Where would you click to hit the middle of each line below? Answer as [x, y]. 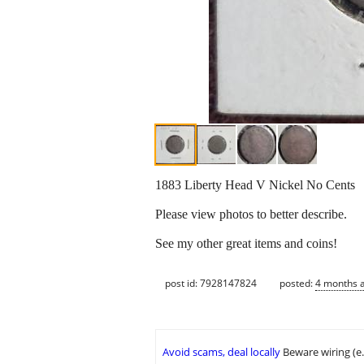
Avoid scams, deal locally [221, 352]
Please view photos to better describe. [251, 214]
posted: [297, 283]
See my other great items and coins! [246, 244]
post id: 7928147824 [211, 283]
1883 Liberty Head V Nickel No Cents [255, 185]
